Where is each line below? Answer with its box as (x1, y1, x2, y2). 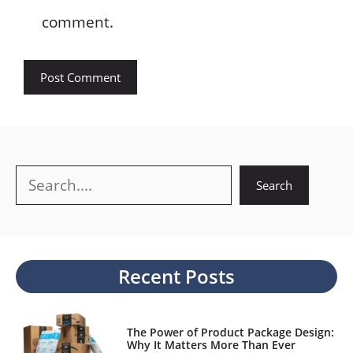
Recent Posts (118, 262, 235, 289)
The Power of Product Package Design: (126, 325, 334, 340)
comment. (41, 12, 113, 33)
